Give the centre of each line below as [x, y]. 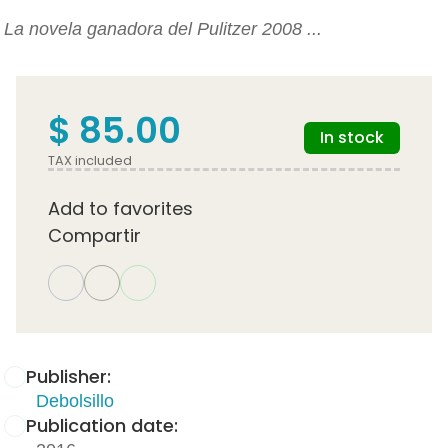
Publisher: [68, 376]
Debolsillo [75, 400]
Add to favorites [120, 208]
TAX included [90, 160]
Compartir [94, 235]
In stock [352, 137]
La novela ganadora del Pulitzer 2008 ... [163, 28]
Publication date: [102, 425]
